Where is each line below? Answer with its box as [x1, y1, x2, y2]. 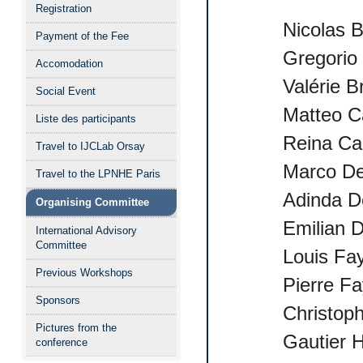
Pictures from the [36, 322, 117, 334]
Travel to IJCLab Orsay [36, 140, 145, 152]
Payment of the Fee [36, 30, 129, 42]
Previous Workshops [36, 267, 133, 279]
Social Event [36, 85, 96, 97]
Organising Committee [36, 196, 149, 208]
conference [36, 336, 88, 348]
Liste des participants [36, 113, 136, 125]
